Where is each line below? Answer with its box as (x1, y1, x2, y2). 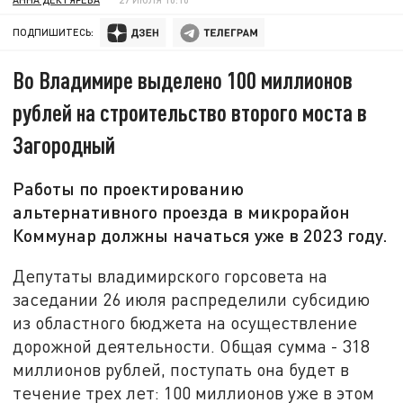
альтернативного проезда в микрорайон (13, 201, 351, 223)
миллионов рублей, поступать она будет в (13, 358, 350, 380)
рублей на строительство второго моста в (13, 98, 368, 127)
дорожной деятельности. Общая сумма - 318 (13, 335, 371, 356)
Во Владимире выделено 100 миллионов (13, 66, 354, 94)
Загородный (13, 130, 116, 159)
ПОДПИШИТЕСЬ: (13, 26, 94, 39)
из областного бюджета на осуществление (13, 311, 358, 333)
